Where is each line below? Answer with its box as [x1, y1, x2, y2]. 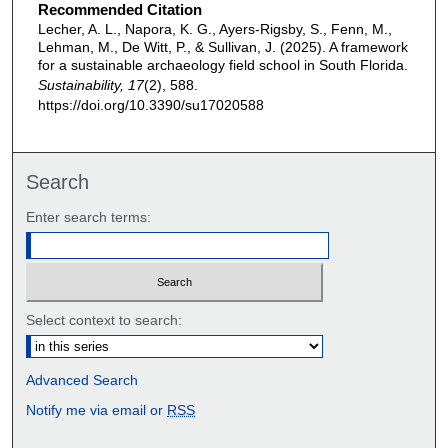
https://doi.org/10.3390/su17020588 [37, 96, 264, 113]
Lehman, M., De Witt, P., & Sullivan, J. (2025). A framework [37, 38, 408, 55]
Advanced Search [26, 371, 139, 388]
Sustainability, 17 [37, 76, 144, 93]
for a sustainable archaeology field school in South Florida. [37, 56, 408, 73]
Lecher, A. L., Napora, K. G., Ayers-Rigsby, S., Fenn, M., [37, 20, 392, 37]
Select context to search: [26, 311, 183, 328]
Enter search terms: [26, 209, 152, 226]
